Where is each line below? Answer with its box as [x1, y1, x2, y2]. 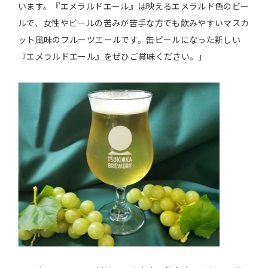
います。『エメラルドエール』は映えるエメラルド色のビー [18, 2, 249, 12]
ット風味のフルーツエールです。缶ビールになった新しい [18, 35, 241, 45]
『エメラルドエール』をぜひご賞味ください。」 [18, 52, 207, 62]
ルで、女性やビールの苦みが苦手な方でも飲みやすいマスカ [18, 19, 249, 29]
